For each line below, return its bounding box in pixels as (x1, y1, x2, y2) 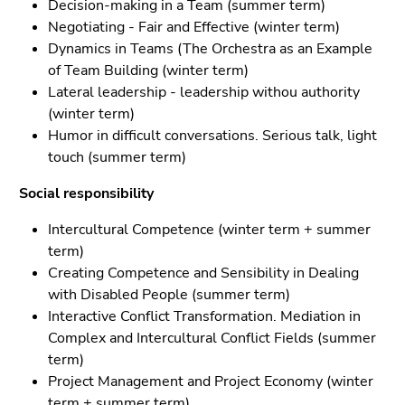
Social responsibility (19, 184, 154, 203)
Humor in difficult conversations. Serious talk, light (48, 126, 377, 146)
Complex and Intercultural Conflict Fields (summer (48, 328, 376, 348)
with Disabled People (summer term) (48, 285, 290, 305)
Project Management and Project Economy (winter (48, 372, 373, 391)
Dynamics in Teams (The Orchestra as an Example (48, 39, 372, 59)
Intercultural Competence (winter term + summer (48, 220, 371, 240)
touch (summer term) (48, 147, 186, 167)
